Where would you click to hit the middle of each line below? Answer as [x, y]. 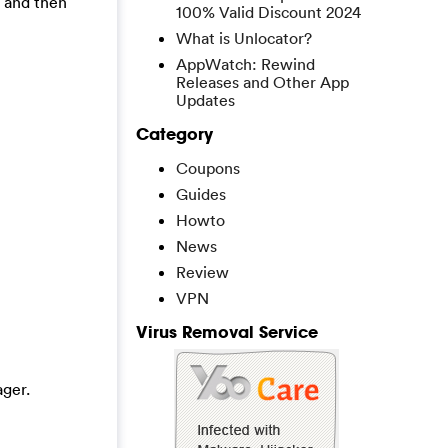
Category [174, 133]
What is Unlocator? [244, 38]
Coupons [208, 168]
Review [202, 272]
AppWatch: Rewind [245, 64]
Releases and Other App [262, 82]
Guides [201, 194]
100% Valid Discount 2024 [268, 12]
